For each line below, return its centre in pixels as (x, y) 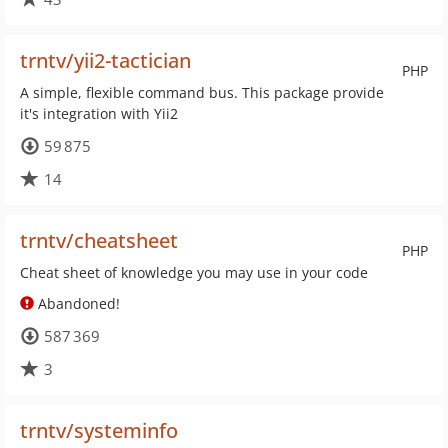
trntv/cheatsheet (99, 240)
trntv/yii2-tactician (105, 60)
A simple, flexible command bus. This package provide (202, 92)
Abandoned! (77, 303)
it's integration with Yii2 (99, 113)
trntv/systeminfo (99, 430)
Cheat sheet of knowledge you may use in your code (194, 272)
